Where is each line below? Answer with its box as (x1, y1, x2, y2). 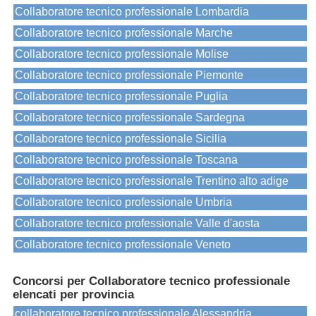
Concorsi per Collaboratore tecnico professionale (13, 274, 290, 288)
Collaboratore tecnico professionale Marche (15, 27, 233, 39)
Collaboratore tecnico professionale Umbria (15, 196, 232, 209)
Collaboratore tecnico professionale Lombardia (15, 6, 249, 18)
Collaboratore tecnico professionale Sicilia (15, 133, 226, 145)
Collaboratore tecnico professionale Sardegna (15, 111, 245, 124)
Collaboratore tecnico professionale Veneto (15, 238, 231, 251)
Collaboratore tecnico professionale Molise (15, 48, 229, 61)
